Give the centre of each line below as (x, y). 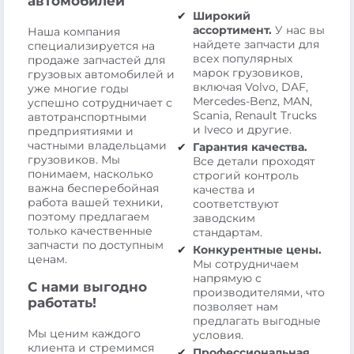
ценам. (47, 259)
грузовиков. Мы (74, 159)
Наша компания (74, 31)
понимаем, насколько (90, 173)
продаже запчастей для (96, 60)
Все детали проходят (254, 161)
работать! (62, 302)
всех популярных (243, 58)
